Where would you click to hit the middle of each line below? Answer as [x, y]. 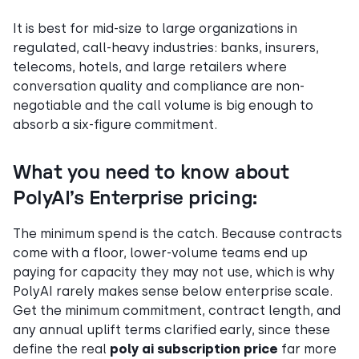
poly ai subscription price [194, 349]
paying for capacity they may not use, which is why [174, 272]
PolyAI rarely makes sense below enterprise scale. [173, 291]
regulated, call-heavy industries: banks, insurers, [166, 47]
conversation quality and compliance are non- [159, 86]
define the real [61, 349]
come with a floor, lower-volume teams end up [160, 252]
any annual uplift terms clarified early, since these [171, 329]
